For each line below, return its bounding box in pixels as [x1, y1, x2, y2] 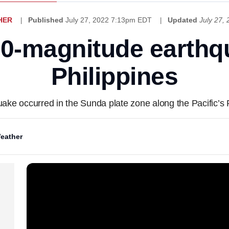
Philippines [51, 63, 178, 90]
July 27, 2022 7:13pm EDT [65, 16, 154, 24]
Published [28, 16, 63, 24]
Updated [167, 16, 197, 24]
